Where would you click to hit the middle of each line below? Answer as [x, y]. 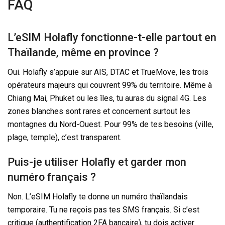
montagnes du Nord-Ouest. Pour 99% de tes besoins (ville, [110, 124]
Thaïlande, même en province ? [83, 53]
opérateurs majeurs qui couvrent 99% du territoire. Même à [110, 85]
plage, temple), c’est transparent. [65, 137]
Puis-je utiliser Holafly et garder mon [97, 162]
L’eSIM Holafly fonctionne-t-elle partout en [112, 38]
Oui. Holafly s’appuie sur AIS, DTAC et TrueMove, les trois [108, 72]
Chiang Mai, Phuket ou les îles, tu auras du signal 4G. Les [107, 98]
